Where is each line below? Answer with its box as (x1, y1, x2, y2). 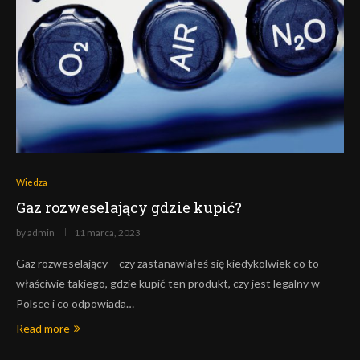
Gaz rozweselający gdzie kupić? (16, 198, 242, 217)
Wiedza (16, 177, 47, 187)
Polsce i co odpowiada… (16, 297, 134, 310)
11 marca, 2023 (74, 227, 141, 239)
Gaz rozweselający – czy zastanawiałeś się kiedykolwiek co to (16, 256, 319, 270)
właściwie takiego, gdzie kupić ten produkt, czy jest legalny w (16, 276, 320, 290)
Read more (16, 321, 70, 335)
